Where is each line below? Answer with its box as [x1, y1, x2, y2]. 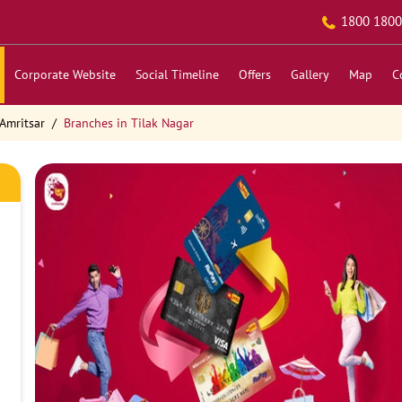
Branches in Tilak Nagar [63, 115, 194, 131]
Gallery [290, 66, 329, 83]
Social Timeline [135, 66, 219, 83]
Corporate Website [13, 66, 116, 83]
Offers [238, 66, 271, 83]
